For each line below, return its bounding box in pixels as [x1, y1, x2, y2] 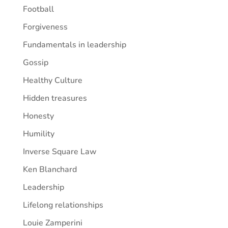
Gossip [22, 56, 48, 68]
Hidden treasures [22, 92, 87, 104]
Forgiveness [22, 21, 68, 33]
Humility [22, 128, 54, 139]
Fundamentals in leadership [22, 39, 126, 50]
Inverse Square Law [22, 146, 97, 157]
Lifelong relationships [22, 199, 103, 211]
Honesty [22, 110, 54, 122]
